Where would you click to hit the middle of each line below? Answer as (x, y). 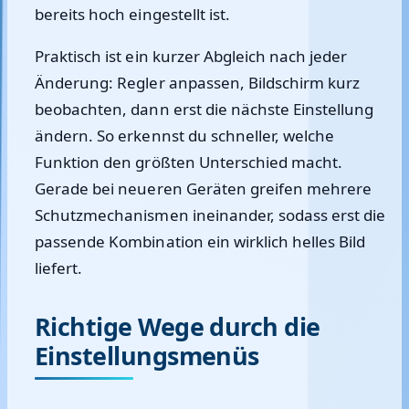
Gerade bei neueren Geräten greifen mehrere (204, 189)
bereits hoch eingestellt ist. (132, 14)
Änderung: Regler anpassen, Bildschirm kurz (198, 83)
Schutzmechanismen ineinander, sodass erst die (210, 215)
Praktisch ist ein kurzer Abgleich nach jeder (191, 56)
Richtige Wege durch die (178, 326)
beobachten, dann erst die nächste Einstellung (204, 109)
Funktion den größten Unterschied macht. (189, 162)
